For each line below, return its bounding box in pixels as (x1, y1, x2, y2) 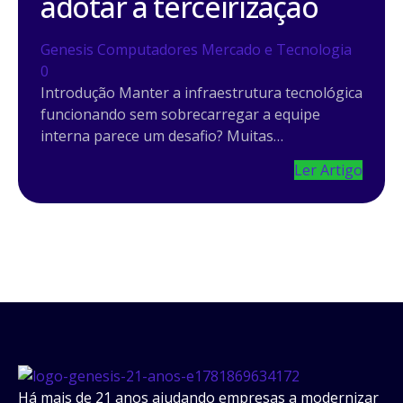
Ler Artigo (294, 160, 363, 181)
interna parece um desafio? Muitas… (40, 125, 283, 146)
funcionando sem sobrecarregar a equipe (40, 103, 320, 124)
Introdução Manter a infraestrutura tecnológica (40, 82, 363, 103)
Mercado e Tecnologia (201, 39, 352, 59)
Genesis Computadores (40, 39, 198, 59)
